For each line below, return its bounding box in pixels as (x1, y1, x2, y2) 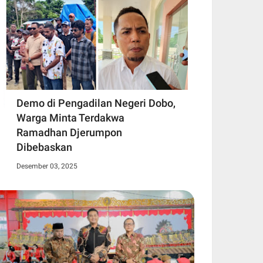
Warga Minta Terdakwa (16, 112, 124, 124)
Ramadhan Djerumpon (16, 126, 122, 139)
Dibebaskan (16, 141, 72, 154)
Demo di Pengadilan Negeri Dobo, (16, 97, 176, 110)
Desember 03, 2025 (16, 162, 77, 171)
